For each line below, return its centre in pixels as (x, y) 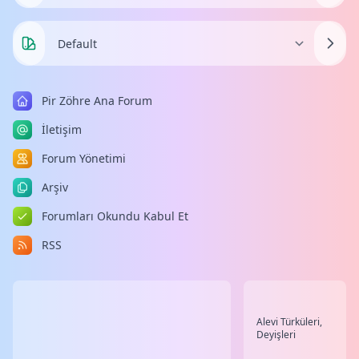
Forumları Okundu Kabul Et (115, 216)
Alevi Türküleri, (289, 321)
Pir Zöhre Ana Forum (97, 100)
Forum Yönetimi (84, 158)
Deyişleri (276, 334)
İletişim (62, 129)
